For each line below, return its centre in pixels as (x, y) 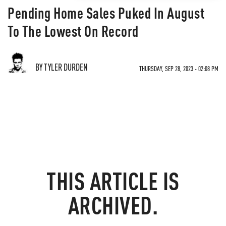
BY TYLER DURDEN (62, 67)
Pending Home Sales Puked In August (106, 13)
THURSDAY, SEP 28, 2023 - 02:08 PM (179, 68)
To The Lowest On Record (73, 31)
